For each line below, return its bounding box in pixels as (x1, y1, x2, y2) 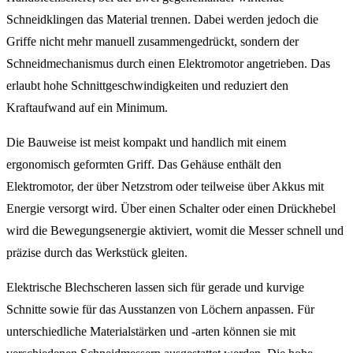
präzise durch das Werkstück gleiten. (6, 245, 188, 259)
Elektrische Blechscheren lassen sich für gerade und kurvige (6, 280, 304, 294)
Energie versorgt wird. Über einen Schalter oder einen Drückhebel (6, 201, 336, 215)
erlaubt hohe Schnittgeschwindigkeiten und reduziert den (6, 78, 288, 92)
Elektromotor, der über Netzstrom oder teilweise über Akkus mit (6, 179, 324, 193)
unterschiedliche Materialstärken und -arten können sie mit (6, 324, 295, 338)
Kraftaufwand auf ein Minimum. (6, 100, 168, 114)
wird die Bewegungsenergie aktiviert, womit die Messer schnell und (6, 223, 344, 237)
